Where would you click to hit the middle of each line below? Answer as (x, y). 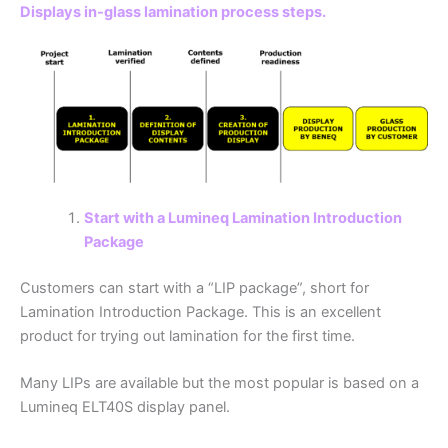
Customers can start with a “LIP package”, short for (194, 288)
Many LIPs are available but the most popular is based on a (219, 383)
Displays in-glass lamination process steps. (173, 12)
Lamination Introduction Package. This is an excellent (200, 312)
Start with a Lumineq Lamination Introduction (242, 218)
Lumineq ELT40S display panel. (125, 407)
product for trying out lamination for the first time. (187, 336)
